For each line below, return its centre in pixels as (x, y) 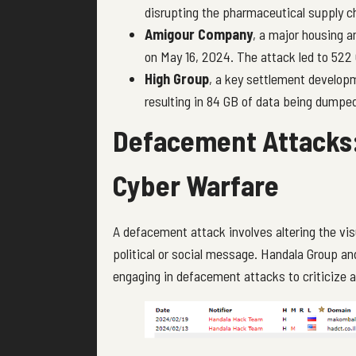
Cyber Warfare (196, 184)
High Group (177, 78)
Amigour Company (199, 34)
